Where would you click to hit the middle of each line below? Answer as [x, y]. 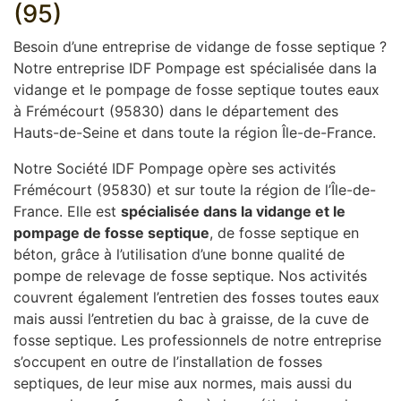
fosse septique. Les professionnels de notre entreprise [197, 340]
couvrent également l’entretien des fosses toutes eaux [196, 297]
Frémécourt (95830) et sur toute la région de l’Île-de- [195, 190]
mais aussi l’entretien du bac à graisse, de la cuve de [191, 319]
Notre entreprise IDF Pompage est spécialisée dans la [195, 68]
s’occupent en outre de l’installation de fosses [168, 362]
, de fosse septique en [284, 233]
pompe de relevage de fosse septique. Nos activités [190, 276]
